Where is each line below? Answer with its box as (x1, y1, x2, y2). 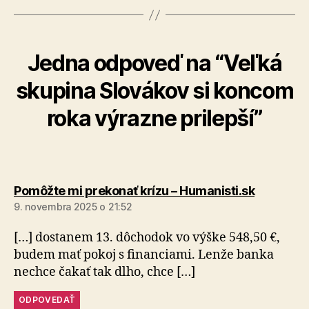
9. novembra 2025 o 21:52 (14, 201, 132, 212)
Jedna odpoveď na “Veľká (27, 50, 282, 77)
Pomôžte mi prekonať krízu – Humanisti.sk (14, 183, 255, 198)
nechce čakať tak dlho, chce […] (14, 264, 195, 280)
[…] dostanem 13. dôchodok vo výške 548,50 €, (14, 230, 280, 246)
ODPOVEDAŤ (19, 295, 76, 305)
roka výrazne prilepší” (46, 105, 263, 132)
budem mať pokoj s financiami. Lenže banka (14, 247, 274, 263)
